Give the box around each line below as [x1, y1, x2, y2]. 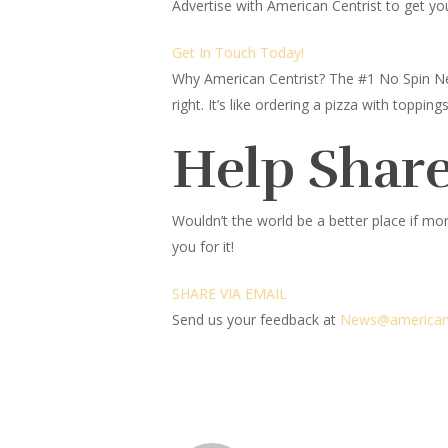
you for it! [172, 237, 234, 256]
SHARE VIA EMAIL [172, 284, 287, 303]
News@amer [340, 310, 424, 329]
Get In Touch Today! [172, 43, 304, 62]
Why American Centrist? [172, 69, 329, 88]
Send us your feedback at [172, 310, 336, 329]
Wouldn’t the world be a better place [172, 211, 406, 230]
